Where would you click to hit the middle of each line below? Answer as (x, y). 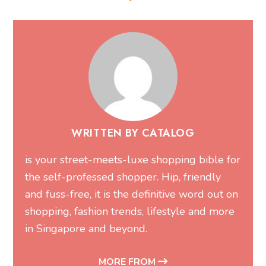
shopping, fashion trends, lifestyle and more (130, 212)
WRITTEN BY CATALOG (133, 133)
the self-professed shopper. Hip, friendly (123, 177)
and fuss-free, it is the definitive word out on (132, 194)
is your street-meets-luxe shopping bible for (133, 160)
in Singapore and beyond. (86, 229)
